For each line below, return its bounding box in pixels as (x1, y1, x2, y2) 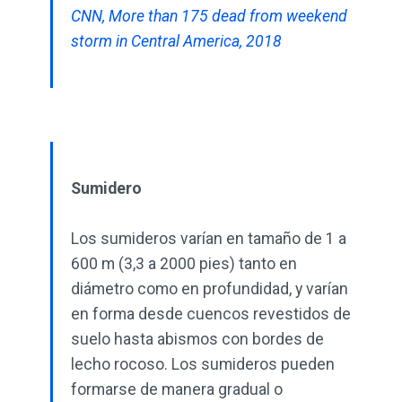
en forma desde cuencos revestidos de (71, 305, 351, 324)
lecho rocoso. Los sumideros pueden (71, 355, 335, 374)
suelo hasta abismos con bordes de (71, 330, 324, 349)
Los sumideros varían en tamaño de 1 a (71, 230, 346, 249)
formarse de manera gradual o (71, 380, 283, 399)
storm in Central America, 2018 (71, 32, 282, 51)
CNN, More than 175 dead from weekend (71, 7, 347, 26)
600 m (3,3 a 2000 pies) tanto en (71, 255, 297, 274)
